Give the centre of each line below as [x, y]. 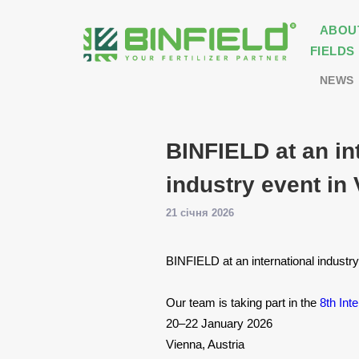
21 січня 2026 [200, 213]
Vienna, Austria [207, 344]
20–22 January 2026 [221, 323]
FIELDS [332, 51]
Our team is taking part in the [243, 303]
